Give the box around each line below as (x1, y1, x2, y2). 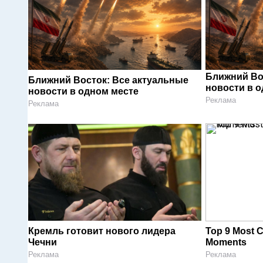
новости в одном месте (28, 86, 139, 96)
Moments (205, 237, 247, 247)
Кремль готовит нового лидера (28, 225, 176, 236)
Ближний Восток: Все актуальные (28, 75, 188, 85)
